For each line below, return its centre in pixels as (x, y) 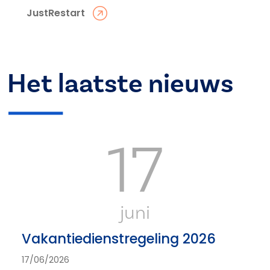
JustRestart (56, 13)
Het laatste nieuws (120, 84)
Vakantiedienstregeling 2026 (119, 238)
